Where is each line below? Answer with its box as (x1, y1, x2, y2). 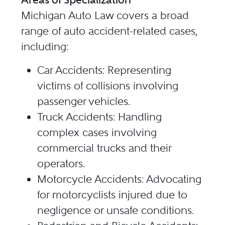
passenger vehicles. (37, 94, 131, 107)
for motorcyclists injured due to (37, 188, 188, 201)
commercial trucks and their (37, 141, 172, 154)
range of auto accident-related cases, (21, 24, 198, 37)
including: (21, 40, 69, 53)
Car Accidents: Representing (37, 63, 172, 76)
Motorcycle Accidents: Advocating (37, 172, 202, 185)
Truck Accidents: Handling (37, 110, 162, 123)
